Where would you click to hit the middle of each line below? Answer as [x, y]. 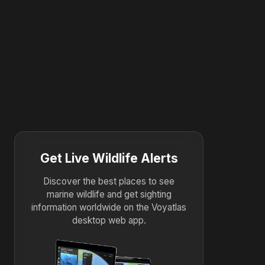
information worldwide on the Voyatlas [109, 207]
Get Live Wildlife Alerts [109, 158]
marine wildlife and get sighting [109, 194]
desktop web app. [109, 220]
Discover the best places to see [109, 181]
